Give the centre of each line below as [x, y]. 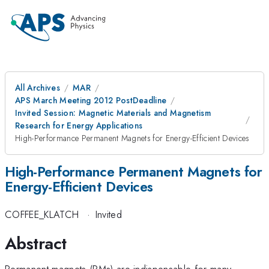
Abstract [36, 243]
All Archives [38, 88]
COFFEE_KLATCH [42, 215]
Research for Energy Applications [79, 125]
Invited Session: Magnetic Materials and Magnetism [113, 113]
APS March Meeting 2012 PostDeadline [91, 100]
